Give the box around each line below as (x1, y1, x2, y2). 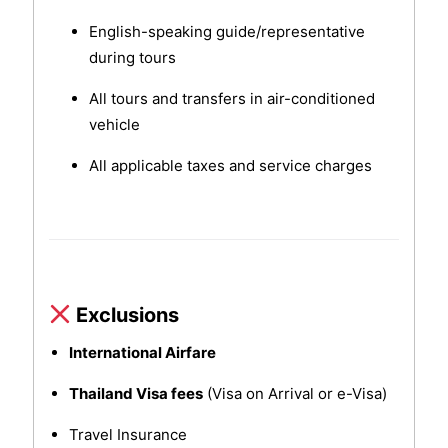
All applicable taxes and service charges (88, 156, 372, 176)
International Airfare (68, 343, 216, 363)
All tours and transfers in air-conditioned (88, 89, 375, 109)
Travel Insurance (68, 425, 187, 445)
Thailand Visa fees (68, 384, 203, 404)
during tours (88, 48, 176, 68)
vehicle (88, 115, 140, 135)
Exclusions (76, 303, 180, 328)
